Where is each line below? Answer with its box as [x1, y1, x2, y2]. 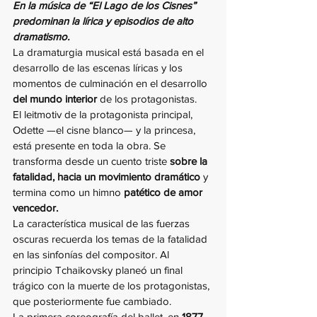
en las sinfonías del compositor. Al [13, 248, 172, 261]
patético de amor [124, 186, 205, 199]
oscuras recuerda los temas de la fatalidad [13, 233, 210, 246]
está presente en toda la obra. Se [13, 139, 168, 152]
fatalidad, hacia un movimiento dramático [13, 171, 200, 183]
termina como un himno [13, 186, 124, 199]
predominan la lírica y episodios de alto [13, 15, 196, 28]
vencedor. [13, 202, 58, 214]
